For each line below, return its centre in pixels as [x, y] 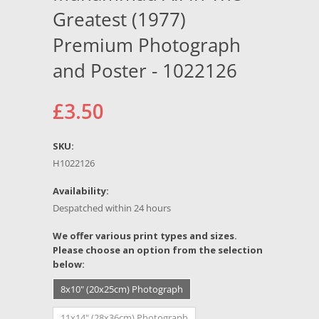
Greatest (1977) [119, 19]
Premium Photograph [147, 45]
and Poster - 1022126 [145, 70]
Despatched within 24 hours [112, 208]
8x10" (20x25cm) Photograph [122, 289]
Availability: [81, 191]
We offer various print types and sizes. [145, 236]
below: [69, 264]
